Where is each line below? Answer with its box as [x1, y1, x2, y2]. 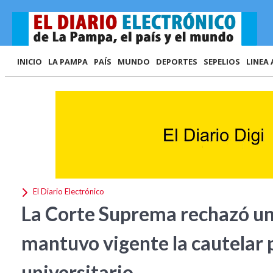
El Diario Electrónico [31, 186, 104, 197]
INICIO [17, 56, 42, 67]
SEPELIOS [204, 56, 240, 67]
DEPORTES [156, 56, 197, 67]
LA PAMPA [48, 56, 88, 67]
